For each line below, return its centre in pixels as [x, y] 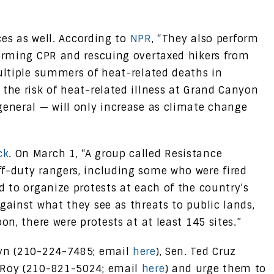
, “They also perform [205, 39]
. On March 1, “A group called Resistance [116, 154]
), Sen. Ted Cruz [196, 251]
